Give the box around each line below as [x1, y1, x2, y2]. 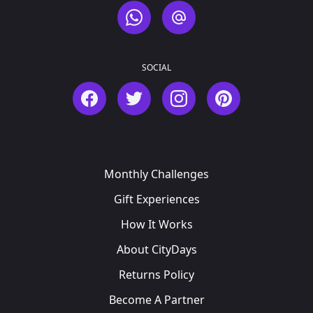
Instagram [156, 82, 211, 97]
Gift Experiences [113, 191, 200, 207]
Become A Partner [108, 292, 205, 307]
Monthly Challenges [104, 166, 209, 182]
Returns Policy [119, 267, 194, 282]
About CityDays [116, 242, 197, 257]
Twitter [111, 82, 149, 97]
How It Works [120, 217, 193, 232]
